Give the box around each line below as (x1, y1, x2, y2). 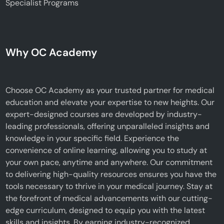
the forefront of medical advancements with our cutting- (5, 192, 213, 203)
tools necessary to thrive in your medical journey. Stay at (5, 180, 213, 191)
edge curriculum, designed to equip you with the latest (5, 204, 205, 215)
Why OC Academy (5, 45, 97, 59)
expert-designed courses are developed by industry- (5, 108, 202, 119)
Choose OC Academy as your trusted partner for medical (5, 84, 215, 95)
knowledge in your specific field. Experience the (5, 132, 179, 143)
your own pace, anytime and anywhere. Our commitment (5, 156, 213, 167)
